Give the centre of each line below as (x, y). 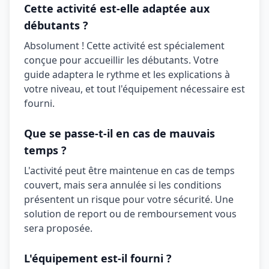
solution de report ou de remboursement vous (130, 214)
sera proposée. (58, 228)
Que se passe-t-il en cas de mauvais (119, 133)
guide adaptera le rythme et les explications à (127, 74)
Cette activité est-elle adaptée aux (117, 8)
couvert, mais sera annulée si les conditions (123, 185)
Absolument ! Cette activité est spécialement (124, 46)
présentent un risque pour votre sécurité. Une (129, 199)
